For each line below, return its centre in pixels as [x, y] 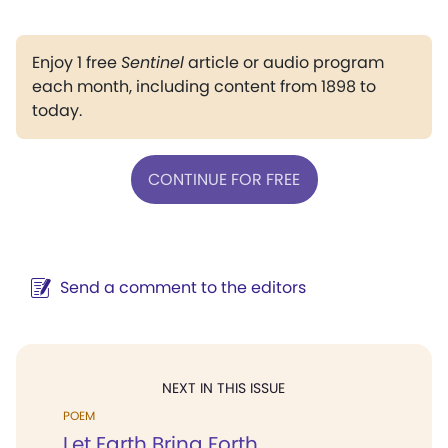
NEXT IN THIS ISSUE [223, 388]
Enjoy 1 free [76, 62]
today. [57, 110]
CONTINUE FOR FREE [224, 179]
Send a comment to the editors [183, 287]
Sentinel [152, 62]
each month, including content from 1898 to [204, 86]
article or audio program [284, 62]
